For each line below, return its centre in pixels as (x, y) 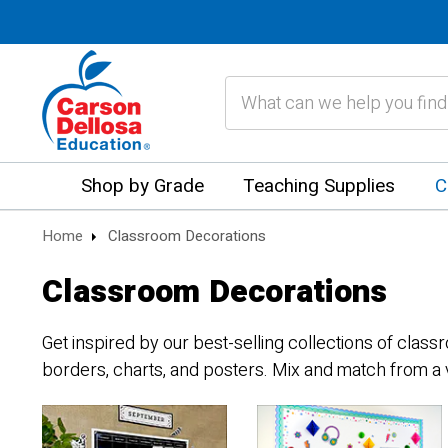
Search (248, 86)
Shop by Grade (143, 186)
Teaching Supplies (319, 186)
